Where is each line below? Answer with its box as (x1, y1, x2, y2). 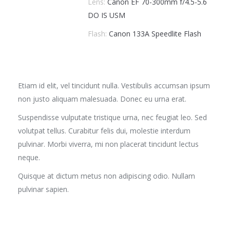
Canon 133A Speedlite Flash (108, 29, 201, 39)
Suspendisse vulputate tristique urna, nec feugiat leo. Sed (18, 112, 207, 122)
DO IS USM (87, 10, 125, 20)
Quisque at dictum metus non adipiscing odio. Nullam (18, 171, 195, 181)
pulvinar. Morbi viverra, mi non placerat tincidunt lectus (18, 139, 199, 149)
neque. (18, 152, 40, 162)
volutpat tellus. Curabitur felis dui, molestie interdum (18, 126, 190, 136)
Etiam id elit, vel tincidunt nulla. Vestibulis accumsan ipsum (18, 81, 210, 90)
